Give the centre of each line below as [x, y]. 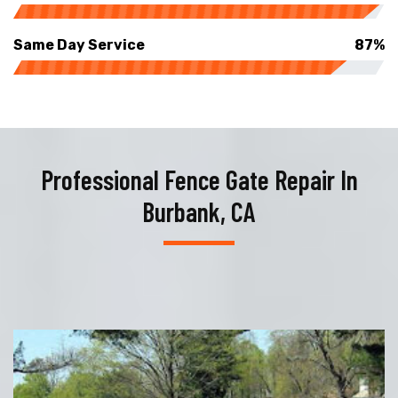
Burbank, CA [199, 211]
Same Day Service [79, 44]
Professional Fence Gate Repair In [199, 179]
